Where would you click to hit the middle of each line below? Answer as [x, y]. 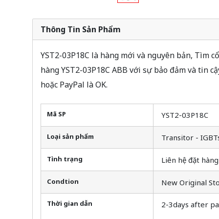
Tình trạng [65, 159]
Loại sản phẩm [70, 136]
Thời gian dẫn [69, 204]
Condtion [63, 181]
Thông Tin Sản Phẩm [80, 29]
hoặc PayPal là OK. [74, 84]
